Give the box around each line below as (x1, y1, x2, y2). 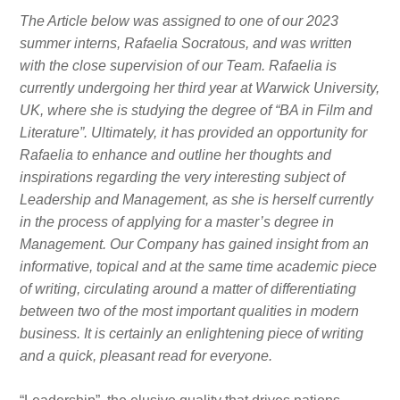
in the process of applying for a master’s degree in (20, 214, 334, 229)
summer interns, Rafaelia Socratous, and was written (20, 36, 352, 51)
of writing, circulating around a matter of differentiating (20, 281, 356, 296)
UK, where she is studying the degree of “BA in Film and (20, 103, 372, 118)
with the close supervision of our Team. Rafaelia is (20, 58, 337, 73)
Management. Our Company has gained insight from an (20, 237, 369, 252)
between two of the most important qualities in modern (20, 304, 359, 319)
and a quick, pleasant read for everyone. (20, 348, 272, 363)
